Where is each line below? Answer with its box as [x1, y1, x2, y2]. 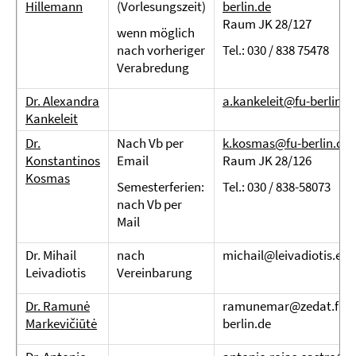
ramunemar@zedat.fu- [222, 297, 350, 315]
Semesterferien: [117, 178, 204, 195]
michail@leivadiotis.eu [222, 246, 349, 264]
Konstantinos [25, 152, 100, 169]
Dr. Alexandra [25, 92, 99, 110]
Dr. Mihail [25, 246, 76, 264]
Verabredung [117, 59, 189, 76]
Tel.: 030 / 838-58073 [222, 178, 331, 195]
